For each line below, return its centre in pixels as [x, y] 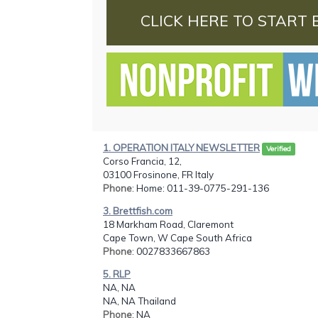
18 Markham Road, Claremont [168, 224]
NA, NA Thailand [139, 301]
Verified [279, 148]
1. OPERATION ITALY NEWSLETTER [181, 147]
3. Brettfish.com [138, 210]
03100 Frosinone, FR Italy [158, 174]
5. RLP [117, 274]
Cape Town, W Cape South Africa [177, 237]
